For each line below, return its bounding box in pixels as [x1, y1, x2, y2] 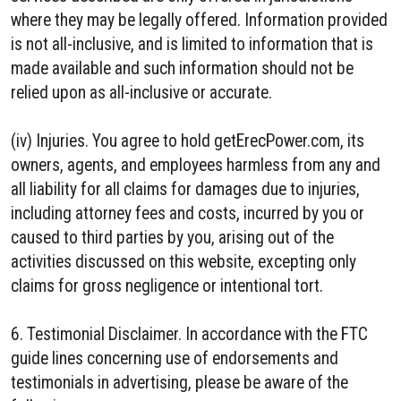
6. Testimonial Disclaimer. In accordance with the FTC [11, 324, 368, 345]
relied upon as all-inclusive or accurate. [11, 82, 272, 103]
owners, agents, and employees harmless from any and [11, 155, 380, 175]
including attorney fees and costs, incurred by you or [11, 203, 364, 224]
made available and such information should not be [11, 58, 354, 79]
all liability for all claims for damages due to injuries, [11, 179, 360, 200]
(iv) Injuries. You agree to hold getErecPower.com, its [11, 131, 364, 151]
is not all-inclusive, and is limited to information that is [11, 34, 373, 55]
